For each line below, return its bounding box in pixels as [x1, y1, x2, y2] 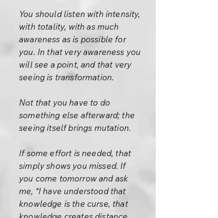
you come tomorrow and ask [19, 173, 128, 183]
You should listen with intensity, [19, 9, 141, 19]
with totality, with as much [19, 21, 119, 32]
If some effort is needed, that [19, 148, 131, 158]
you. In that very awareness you [19, 47, 141, 57]
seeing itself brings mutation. [19, 123, 131, 133]
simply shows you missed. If [19, 161, 126, 171]
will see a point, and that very [19, 59, 132, 70]
